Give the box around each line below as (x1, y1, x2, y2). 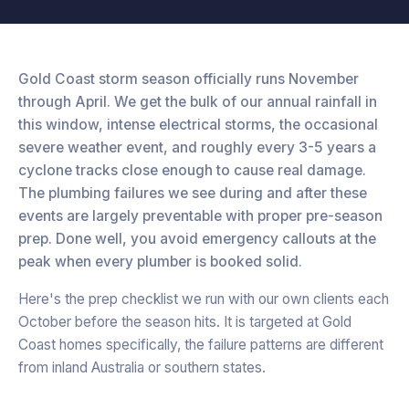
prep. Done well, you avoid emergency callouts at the (18, 229, 376, 247)
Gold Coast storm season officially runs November (18, 69, 359, 88)
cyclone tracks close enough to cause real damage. (18, 161, 366, 179)
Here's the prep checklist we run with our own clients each (18, 289, 389, 308)
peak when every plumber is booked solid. (18, 252, 302, 270)
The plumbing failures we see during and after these (18, 184, 367, 202)
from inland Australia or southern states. (18, 358, 266, 376)
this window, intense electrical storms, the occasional (18, 115, 378, 133)
